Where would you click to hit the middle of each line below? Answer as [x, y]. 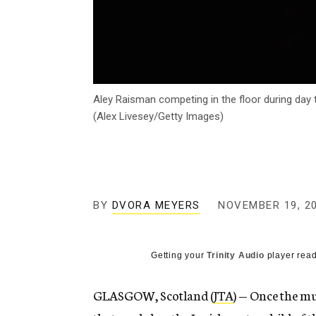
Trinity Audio [236, 256]
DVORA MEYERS [156, 206]
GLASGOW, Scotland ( [153, 295]
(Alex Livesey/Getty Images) [158, 117]
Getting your [179, 256]
